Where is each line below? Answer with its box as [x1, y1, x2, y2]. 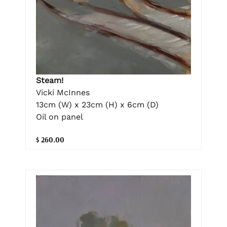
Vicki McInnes [36, 88, 90, 98]
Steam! [36, 75, 63, 86]
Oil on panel [36, 112, 83, 122]
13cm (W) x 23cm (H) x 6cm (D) [36, 100, 159, 110]
